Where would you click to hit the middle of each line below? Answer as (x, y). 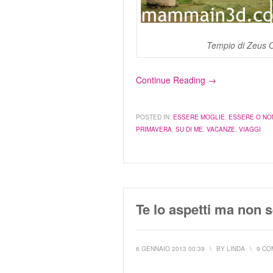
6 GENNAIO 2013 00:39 (170, 249)
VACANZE (221, 129)
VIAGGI (250, 129)
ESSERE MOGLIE (199, 117)
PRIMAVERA (154, 129)
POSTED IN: (154, 117)
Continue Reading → (176, 80)
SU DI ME (189, 129)
